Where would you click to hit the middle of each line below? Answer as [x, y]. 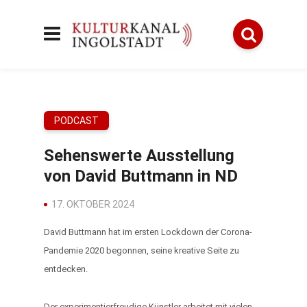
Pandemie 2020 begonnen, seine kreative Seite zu [142, 250]
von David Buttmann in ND [141, 176]
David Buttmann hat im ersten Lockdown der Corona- [148, 232]
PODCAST [76, 121]
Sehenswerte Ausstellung [139, 156]
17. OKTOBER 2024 [93, 204]
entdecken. [67, 269]
